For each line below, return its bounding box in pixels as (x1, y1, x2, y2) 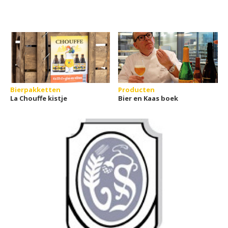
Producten (118, 85, 155, 94)
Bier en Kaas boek (118, 94, 179, 103)
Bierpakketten (10, 85, 61, 94)
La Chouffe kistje (10, 94, 67, 103)
